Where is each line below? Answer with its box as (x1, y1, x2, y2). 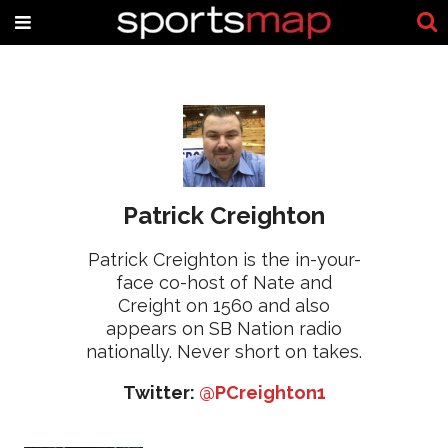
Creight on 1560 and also (118, 295, 330, 316)
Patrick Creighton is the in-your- (87, 249, 361, 270)
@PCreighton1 (198, 382, 326, 403)
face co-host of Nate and (116, 272, 332, 293)
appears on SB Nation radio (106, 318, 342, 339)
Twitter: (122, 382, 199, 403)
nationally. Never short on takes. (86, 341, 362, 362)
